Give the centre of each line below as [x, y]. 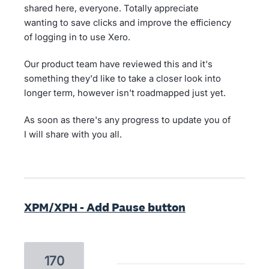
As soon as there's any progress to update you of [127, 120]
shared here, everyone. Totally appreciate [111, 8]
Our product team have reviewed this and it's [118, 64]
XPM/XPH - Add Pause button [105, 207]
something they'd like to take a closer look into [122, 78]
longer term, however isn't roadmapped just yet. [125, 93]
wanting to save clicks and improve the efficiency [128, 23]
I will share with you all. [73, 134]
